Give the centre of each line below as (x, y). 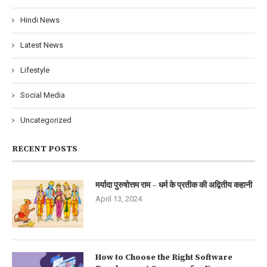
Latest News (42, 45)
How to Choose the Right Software (164, 258)
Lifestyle (35, 70)
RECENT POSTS (45, 149)
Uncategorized (46, 120)
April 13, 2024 (119, 199)
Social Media (43, 95)
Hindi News (40, 20)
